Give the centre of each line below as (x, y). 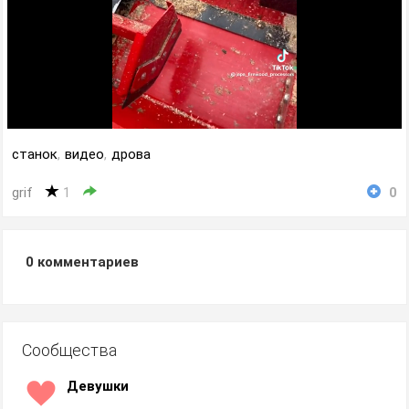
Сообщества (69, 350)
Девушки (98, 386)
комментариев (86, 262)
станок (35, 154)
